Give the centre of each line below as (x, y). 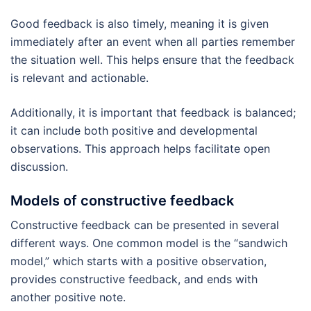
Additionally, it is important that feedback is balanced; (153, 112)
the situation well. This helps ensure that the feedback (152, 59)
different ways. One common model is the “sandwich (149, 243)
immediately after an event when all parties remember (153, 41)
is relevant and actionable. (79, 77)
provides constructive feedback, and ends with (134, 279)
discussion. (39, 166)
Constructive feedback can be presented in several (145, 225)
